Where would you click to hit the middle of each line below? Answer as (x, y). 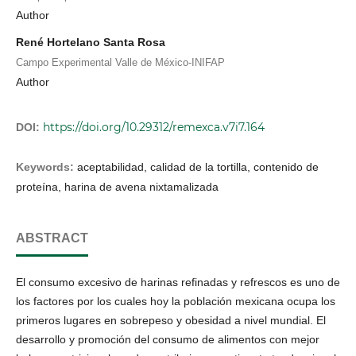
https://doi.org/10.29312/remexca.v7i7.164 (154, 127)
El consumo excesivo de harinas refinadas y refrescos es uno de (178, 282)
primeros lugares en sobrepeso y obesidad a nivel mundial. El (171, 320)
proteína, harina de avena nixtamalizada (117, 186)
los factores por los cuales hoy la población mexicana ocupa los (176, 301)
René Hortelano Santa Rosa (91, 43)
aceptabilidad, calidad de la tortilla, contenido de (198, 166)
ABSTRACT (52, 238)
